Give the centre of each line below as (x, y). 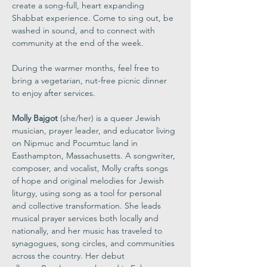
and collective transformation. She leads (88, 206)
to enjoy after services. (54, 93)
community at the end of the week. (78, 43)
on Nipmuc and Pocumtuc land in (76, 143)
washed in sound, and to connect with (85, 30)
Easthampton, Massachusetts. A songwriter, (95, 156)
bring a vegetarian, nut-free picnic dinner (91, 80)
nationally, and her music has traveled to (88, 231)
